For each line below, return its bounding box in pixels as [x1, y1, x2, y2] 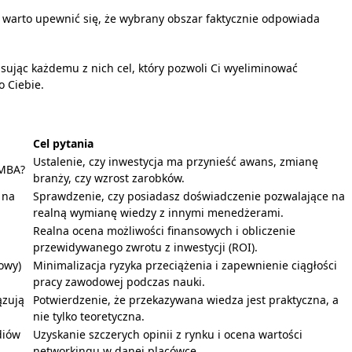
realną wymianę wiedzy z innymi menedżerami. [33, 205, 284, 221]
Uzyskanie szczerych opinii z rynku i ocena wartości [33, 327, 302, 343]
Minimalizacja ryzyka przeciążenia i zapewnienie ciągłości [33, 258, 337, 273]
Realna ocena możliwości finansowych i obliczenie [33, 223, 295, 239]
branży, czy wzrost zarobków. [33, 170, 185, 186]
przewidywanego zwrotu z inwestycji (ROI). [33, 240, 258, 255]
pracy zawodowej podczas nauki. [33, 274, 205, 290]
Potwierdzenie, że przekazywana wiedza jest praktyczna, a [33, 292, 339, 308]
